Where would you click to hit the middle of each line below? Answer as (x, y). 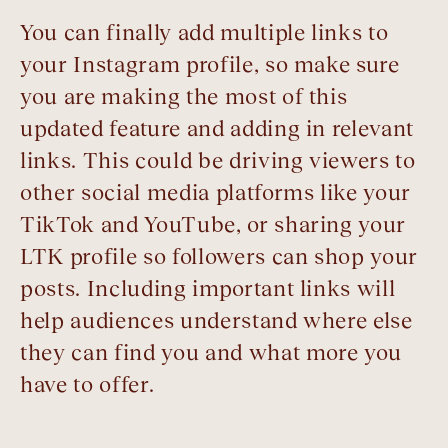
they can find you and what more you (211, 353)
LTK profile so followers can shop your (219, 257)
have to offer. (87, 385)
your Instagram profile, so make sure (210, 65)
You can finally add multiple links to (204, 33)
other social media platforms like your (216, 193)
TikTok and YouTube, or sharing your (213, 225)
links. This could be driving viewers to (218, 161)
